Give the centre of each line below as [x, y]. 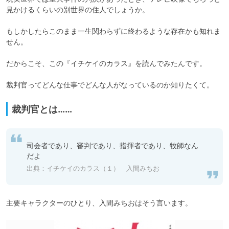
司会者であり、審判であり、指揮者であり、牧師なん [112, 145]
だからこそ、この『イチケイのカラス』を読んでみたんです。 [106, 63]
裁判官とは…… [42, 109]
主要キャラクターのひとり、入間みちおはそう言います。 [99, 202]
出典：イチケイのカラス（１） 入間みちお [93, 168]
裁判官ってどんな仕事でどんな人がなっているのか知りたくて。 [110, 84]
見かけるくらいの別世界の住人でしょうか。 [78, 9]
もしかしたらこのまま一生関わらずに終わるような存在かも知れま [113, 31]
